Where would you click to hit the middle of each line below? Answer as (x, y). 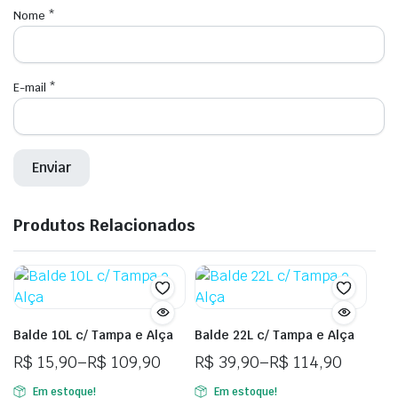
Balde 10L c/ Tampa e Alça (93, 334)
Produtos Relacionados (104, 225)
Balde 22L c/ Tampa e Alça (275, 334)
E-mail (31, 87)
